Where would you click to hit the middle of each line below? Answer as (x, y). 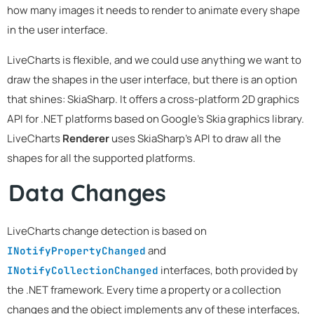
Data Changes (87, 192)
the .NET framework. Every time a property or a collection (144, 290)
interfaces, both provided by (228, 271)
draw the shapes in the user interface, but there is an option (152, 79)
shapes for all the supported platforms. (101, 158)
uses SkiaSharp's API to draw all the (195, 138)
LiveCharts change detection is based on (107, 231)
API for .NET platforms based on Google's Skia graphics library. (156, 118)
